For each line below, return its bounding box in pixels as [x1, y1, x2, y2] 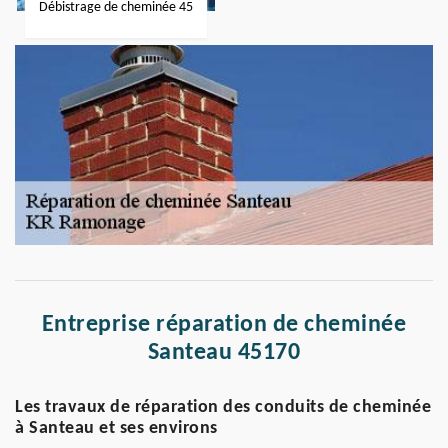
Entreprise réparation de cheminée [41, 313, 407, 337]
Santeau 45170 [147, 341, 301, 365]
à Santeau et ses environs [15, 419, 218, 438]
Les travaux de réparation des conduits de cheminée [15, 398, 431, 417]
